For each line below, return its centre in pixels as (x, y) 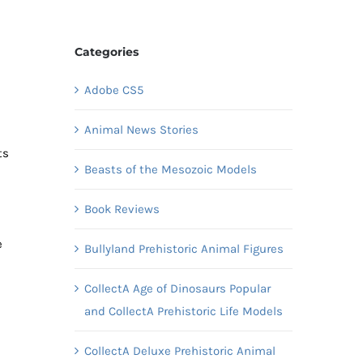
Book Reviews (122, 209)
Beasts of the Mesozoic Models (170, 169)
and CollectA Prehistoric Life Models (183, 311)
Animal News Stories (141, 129)
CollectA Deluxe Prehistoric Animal (179, 350)
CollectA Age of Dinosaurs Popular (177, 288)
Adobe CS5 (113, 90)
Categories (106, 51)
